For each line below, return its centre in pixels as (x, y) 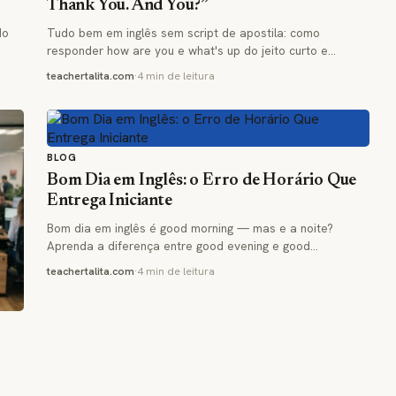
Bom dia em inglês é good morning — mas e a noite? (190, 228)
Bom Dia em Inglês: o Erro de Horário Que (202, 181)
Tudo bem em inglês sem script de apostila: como (183, 33)
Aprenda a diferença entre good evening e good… (183, 246)
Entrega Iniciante (110, 202)
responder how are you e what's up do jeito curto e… (191, 51)
